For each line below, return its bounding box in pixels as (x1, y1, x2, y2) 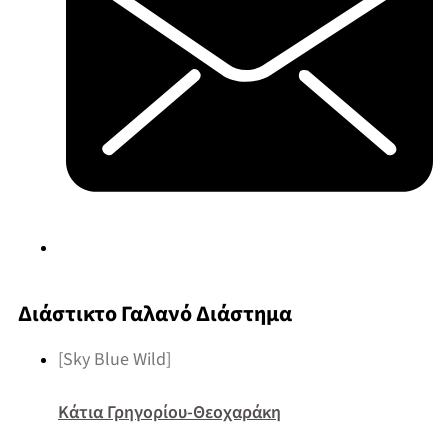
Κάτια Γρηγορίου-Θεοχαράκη (58, 400, 281, 426)
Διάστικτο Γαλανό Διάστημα (18, 298, 292, 331)
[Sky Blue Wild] (58, 346, 171, 372)
